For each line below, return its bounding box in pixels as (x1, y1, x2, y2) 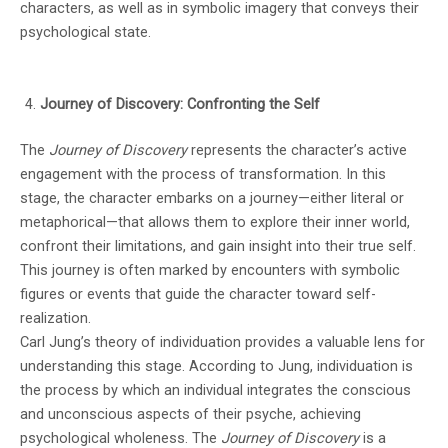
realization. (20, 308, 91, 327)
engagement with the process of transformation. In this (20, 164, 386, 183)
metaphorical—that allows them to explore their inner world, (20, 212, 410, 231)
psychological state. (20, 22, 151, 41)
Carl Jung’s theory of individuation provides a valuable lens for (20, 332, 425, 351)
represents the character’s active (187, 140, 407, 159)
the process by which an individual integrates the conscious (20, 380, 411, 399)
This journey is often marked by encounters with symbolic (20, 260, 400, 279)
